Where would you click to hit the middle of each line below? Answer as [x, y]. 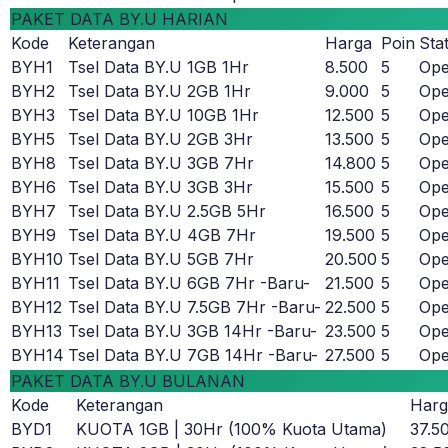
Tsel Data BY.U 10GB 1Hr [163, 115]
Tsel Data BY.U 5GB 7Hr [161, 259]
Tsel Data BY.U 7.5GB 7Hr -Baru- [194, 307]
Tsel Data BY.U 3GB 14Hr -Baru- [192, 331]
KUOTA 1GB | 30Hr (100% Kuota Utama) [231, 429]
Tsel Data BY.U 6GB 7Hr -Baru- [189, 283]
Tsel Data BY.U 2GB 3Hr [160, 139]
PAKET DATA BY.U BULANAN [128, 381]
